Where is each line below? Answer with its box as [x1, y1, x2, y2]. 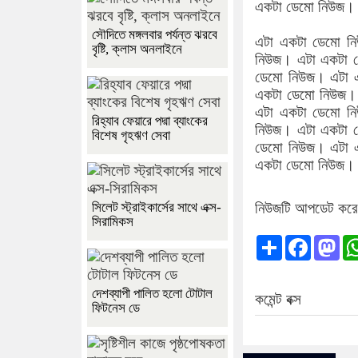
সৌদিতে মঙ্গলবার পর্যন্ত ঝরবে [92, 27, 217, 43]
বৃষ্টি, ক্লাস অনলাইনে [92, 42, 182, 58]
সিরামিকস [92, 214, 133, 230]
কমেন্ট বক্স [255, 290, 301, 308]
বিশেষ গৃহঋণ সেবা [92, 128, 170, 144]
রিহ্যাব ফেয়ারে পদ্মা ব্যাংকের [92, 113, 208, 129]
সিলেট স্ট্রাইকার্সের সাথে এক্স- [92, 200, 221, 216]
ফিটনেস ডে [92, 300, 140, 316]
